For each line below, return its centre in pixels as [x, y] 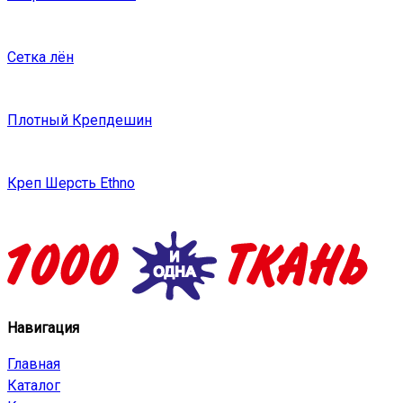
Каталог [34, 386]
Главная [34, 364]
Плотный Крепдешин [80, 121]
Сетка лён [40, 58]
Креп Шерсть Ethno [71, 184]
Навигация [43, 328]
